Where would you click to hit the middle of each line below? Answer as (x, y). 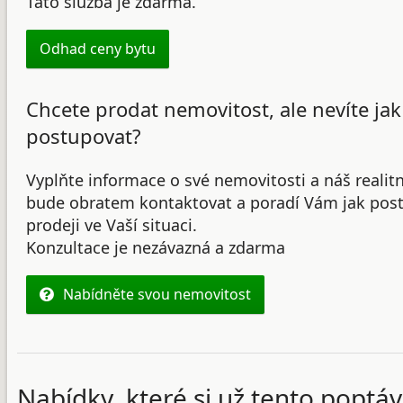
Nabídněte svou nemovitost (157, 295)
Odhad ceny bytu (98, 49)
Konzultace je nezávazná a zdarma (156, 248)
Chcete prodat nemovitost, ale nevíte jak (214, 109)
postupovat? (84, 136)
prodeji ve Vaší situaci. (112, 225)
